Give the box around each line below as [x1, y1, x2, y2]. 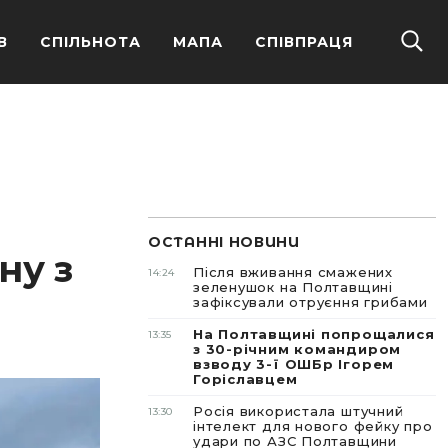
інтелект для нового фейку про [193, 418, 433, 434]
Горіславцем [193, 371, 298, 387]
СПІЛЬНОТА [40, 33, 142, 51]
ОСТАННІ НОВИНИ [148, 233, 300, 251]
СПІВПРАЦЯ [255, 33, 353, 51]
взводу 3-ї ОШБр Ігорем [193, 356, 395, 372]
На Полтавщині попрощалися [193, 326, 435, 342]
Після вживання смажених [193, 264, 393, 280]
